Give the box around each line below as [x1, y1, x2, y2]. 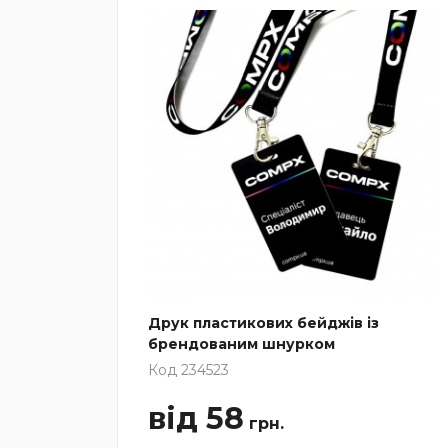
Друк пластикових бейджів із [148, 313, 379, 332]
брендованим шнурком [148, 334, 335, 353]
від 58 [148, 399, 244, 437]
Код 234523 [148, 360, 229, 379]
